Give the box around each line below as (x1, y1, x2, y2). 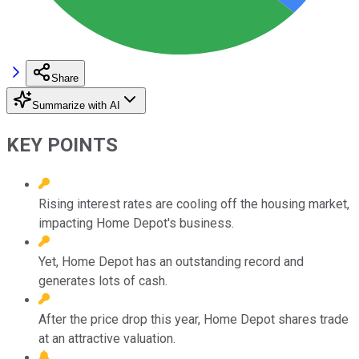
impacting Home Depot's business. (38, 215, 234, 231)
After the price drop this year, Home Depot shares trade (38, 311, 349, 327)
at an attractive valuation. (38, 330, 175, 346)
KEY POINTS (6, 133, 118, 156)
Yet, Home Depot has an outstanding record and (38, 253, 304, 269)
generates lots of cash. (38, 272, 167, 288)
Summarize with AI (32, 99, 120, 111)
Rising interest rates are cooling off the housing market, (38, 196, 349, 212)
